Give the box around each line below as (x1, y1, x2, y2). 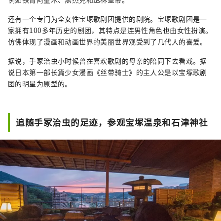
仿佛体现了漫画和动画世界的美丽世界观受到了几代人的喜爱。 (8, 36, 207, 46)
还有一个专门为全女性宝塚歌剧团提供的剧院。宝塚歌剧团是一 (8, 13, 207, 24)
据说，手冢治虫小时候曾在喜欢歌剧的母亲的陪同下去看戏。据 (8, 55, 207, 66)
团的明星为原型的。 (8, 78, 72, 88)
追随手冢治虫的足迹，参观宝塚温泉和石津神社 (16, 115, 208, 128)
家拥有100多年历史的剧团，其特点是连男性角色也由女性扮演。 (8, 25, 213, 35)
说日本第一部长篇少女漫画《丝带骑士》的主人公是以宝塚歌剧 (8, 67, 207, 77)
